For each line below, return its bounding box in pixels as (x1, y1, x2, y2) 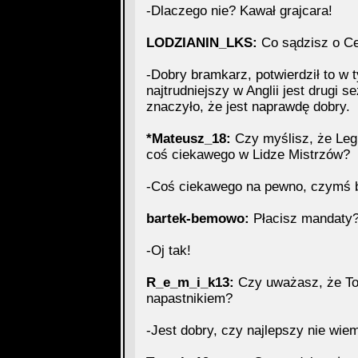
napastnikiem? (145, 291, 233, 306)
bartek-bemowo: (145, 211, 249, 226)
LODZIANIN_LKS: (145, 35, 257, 50)
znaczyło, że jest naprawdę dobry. (145, 99, 350, 114)
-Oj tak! (145, 243, 191, 258)
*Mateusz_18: (145, 131, 231, 146)
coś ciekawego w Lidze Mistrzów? (145, 147, 350, 162)
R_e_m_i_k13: (145, 275, 234, 290)
